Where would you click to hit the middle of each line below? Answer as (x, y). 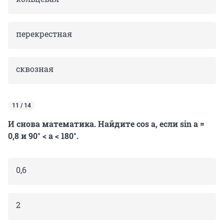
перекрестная (44, 34)
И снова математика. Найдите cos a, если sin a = (106, 124)
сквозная (35, 69)
